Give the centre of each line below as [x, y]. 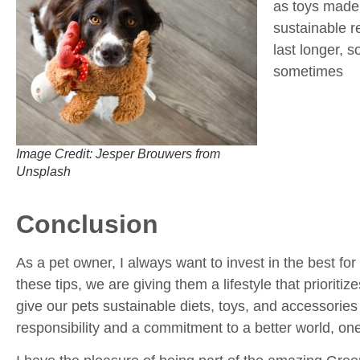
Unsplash [43, 171]
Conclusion [87, 225]
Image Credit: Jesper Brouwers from [118, 153]
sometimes [308, 71]
